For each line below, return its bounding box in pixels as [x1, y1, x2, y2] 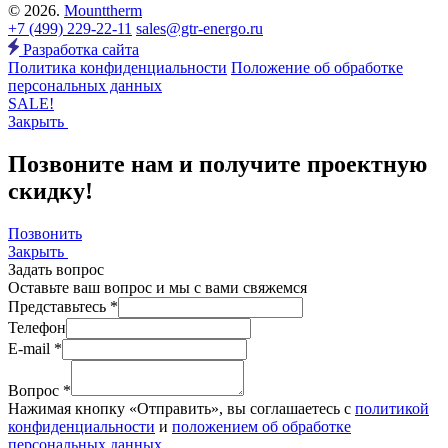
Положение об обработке [231, 58, 403, 76]
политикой [355, 399, 429, 417]
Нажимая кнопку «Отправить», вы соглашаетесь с [8, 399, 355, 417]
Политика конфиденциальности [8, 58, 227, 76]
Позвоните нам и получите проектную [8, 150, 427, 177]
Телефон [8, 318, 66, 336]
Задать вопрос [8, 260, 104, 278]
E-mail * [8, 339, 62, 357]
